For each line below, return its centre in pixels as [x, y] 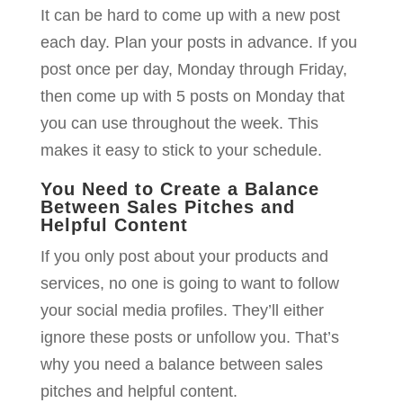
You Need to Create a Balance [179, 189]
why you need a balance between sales [181, 365]
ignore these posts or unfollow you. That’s [189, 338]
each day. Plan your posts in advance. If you [198, 43]
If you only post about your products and [184, 257]
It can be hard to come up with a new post [190, 16]
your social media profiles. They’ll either [182, 311]
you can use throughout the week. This [179, 124]
